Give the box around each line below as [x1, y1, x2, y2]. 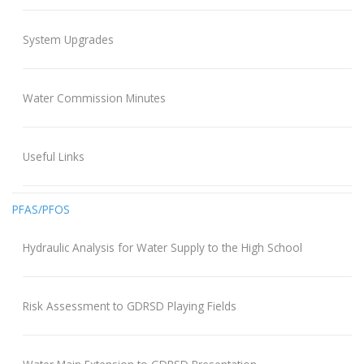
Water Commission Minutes [22, 90, 166, 106]
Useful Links [22, 149, 84, 165]
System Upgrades [22, 32, 114, 48]
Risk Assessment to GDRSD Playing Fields [22, 298, 236, 314]
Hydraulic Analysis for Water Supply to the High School [22, 240, 302, 256]
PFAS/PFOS [12, 201, 70, 218]
